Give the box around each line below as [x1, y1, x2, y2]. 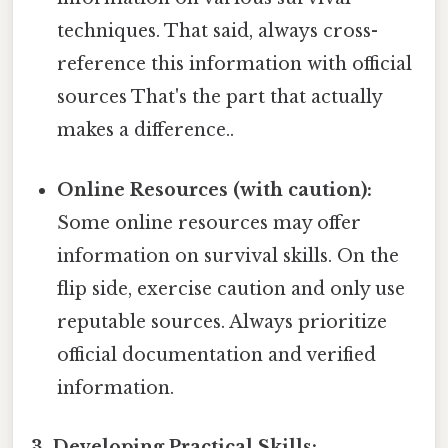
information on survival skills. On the [57, 244, 400, 267]
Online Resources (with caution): [57, 178, 373, 201]
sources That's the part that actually [57, 86, 383, 109]
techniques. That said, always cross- [57, 20, 379, 43]
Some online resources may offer [57, 211, 362, 234]
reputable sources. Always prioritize [57, 310, 388, 333]
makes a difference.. [57, 119, 235, 142]
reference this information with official [57, 53, 413, 76]
